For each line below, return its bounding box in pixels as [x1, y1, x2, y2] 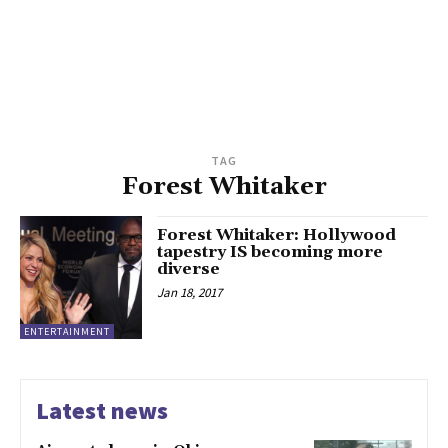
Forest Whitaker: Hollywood [157, 225, 397, 246]
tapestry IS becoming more [157, 242, 384, 263]
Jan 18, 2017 [157, 284, 223, 302]
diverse [157, 259, 221, 280]
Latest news [36, 394, 168, 426]
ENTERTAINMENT [24, 324, 110, 338]
